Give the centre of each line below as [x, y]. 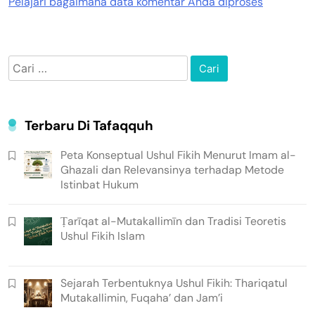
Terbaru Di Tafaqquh [89, 125]
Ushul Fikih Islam [102, 236]
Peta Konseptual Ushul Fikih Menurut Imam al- [178, 155]
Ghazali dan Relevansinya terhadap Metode [172, 169]
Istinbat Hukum [99, 184]
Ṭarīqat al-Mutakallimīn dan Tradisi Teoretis [173, 221]
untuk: [25, 79]
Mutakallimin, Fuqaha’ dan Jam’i [143, 298]
